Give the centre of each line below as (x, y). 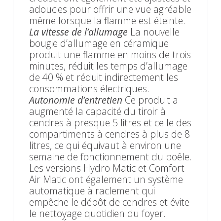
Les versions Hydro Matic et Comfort (107, 168)
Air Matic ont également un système (106, 179)
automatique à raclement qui (92, 190)
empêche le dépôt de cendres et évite (109, 202)
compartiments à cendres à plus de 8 (110, 134)
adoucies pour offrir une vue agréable (110, 9)
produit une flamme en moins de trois (110, 54)
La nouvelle (154, 32)
